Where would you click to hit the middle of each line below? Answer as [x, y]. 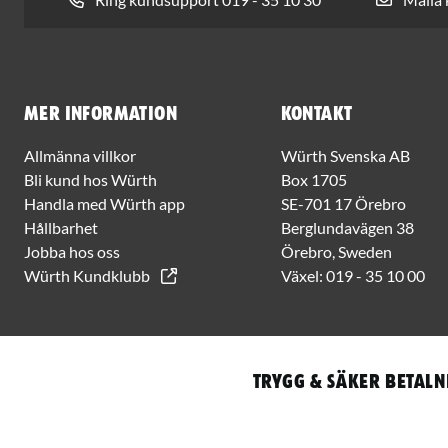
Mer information [100, 113]
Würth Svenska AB [345, 155]
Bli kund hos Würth [90, 179]
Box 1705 [313, 179]
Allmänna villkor [80, 155]
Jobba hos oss [72, 251]
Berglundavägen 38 [347, 227]
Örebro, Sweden [336, 251]
